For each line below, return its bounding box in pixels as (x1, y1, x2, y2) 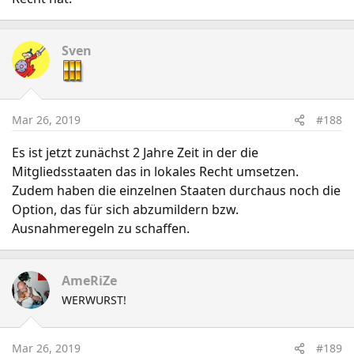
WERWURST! (62, 292, 126, 307)
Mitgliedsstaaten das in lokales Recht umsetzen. (12, 163, 299, 180)
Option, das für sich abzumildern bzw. (12, 201, 239, 218)
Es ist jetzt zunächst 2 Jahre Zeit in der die (12, 144, 258, 161)
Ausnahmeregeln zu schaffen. (12, 220, 190, 237)
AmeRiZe (62, 272, 117, 289)
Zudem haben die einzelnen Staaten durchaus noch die (12, 182, 341, 199)
